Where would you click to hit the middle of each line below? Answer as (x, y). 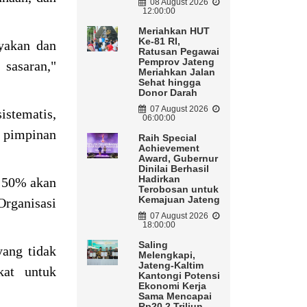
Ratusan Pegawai (179, 52)
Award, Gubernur (178, 159)
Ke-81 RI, (159, 41)
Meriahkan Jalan (176, 72)
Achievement (169, 148)
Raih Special (167, 138)
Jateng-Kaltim (171, 266)
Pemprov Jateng (176, 62)
